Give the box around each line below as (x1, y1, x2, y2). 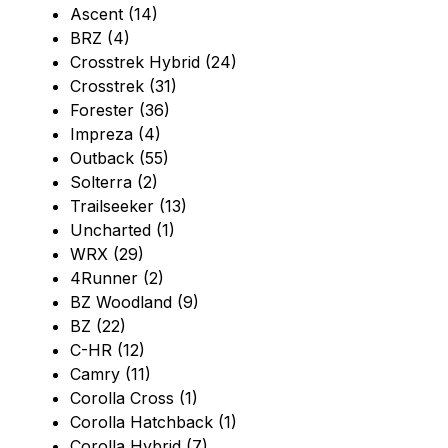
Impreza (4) (70, 124, 161, 145)
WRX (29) (70, 244, 144, 265)
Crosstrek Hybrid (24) (70, 52, 237, 73)
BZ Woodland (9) (70, 292, 199, 313)
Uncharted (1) (70, 220, 175, 241)
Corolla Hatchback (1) (70, 412, 237, 433)
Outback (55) (70, 148, 169, 169)
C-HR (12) (70, 340, 145, 361)
